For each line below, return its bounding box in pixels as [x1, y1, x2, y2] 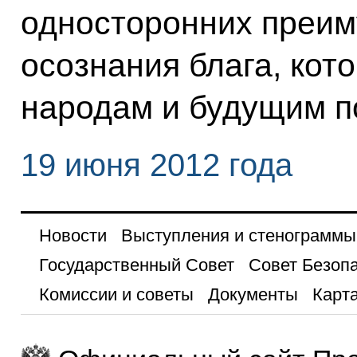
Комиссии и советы [38, 284, 194, 304]
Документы [207, 284, 298, 304]
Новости [38, 225, 107, 245]
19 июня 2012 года [20, 147, 292, 182]
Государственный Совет [38, 254, 234, 275]
